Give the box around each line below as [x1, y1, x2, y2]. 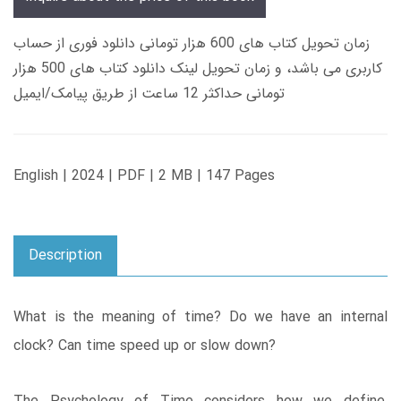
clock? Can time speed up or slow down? [13, 335, 276, 358]
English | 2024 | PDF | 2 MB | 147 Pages [13, 165, 275, 188]
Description [29, 244, 102, 268]
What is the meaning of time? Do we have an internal [13, 306, 388, 329]
